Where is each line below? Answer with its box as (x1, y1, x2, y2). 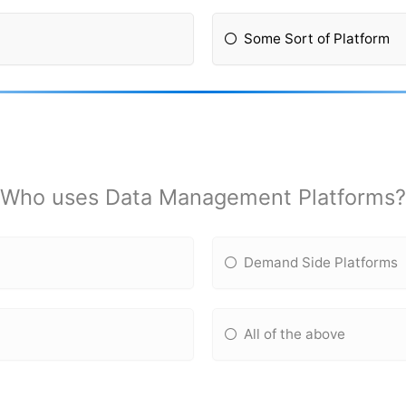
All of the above (244, 324, 346, 343)
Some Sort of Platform (244, 30, 391, 48)
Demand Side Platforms (244, 253, 399, 271)
